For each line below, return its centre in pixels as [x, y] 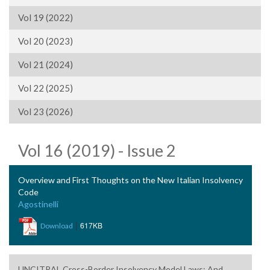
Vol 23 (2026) [46, 111]
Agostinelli [38, 204]
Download [57, 226]
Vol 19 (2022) [46, 17]
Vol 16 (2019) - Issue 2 [97, 150]
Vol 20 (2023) [46, 41]
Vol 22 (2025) [46, 88]
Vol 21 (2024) [46, 64]
